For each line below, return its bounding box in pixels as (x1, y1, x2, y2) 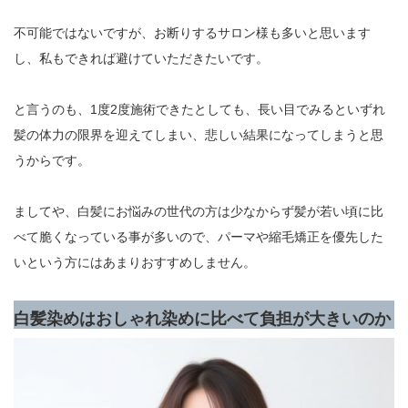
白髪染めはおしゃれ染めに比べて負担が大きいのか (14, 309, 391, 328)
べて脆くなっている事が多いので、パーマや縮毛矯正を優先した (14, 229, 383, 244)
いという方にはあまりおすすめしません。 (14, 254, 256, 270)
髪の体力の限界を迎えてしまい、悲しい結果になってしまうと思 (14, 127, 383, 142)
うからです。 (14, 152, 90, 168)
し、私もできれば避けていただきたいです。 (14, 50, 269, 66)
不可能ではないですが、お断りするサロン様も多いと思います (14, 25, 371, 40)
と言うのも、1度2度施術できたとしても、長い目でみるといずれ (14, 101, 385, 117)
